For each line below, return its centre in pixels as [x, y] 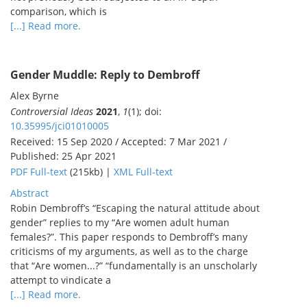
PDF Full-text [39, 171]
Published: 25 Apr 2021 [63, 156]
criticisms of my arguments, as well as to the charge [129, 251]
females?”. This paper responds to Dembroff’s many [129, 236]
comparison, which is [59, 11]
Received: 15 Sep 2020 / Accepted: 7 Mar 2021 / [119, 141]
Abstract [29, 193]
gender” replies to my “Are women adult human [120, 222]
